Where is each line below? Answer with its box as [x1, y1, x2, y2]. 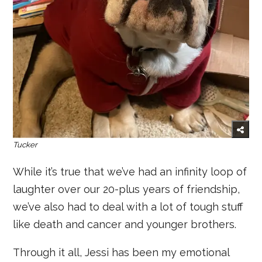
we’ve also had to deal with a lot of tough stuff [13, 200, 243, 213]
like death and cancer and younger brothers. [13, 218, 237, 230]
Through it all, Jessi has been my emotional [13, 246, 230, 258]
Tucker [13, 140, 38, 149]
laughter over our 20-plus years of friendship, [13, 182, 240, 195]
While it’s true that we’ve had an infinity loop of [13, 165, 247, 178]
